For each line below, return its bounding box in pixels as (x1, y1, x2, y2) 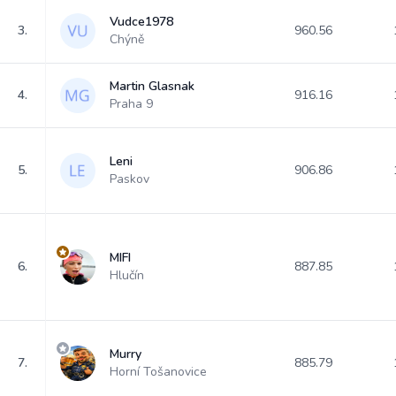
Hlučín (110, 267, 144, 284)
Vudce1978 (110, 13, 173, 30)
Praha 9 (110, 95, 153, 112)
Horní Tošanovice (110, 363, 207, 380)
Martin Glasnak (110, 78, 194, 95)
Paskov (110, 171, 149, 187)
